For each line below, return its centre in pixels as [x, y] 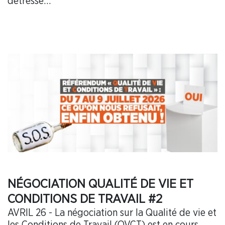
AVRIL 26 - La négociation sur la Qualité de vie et [112, 213]
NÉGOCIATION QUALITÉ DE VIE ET [100, 184]
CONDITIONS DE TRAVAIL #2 [85, 199]
